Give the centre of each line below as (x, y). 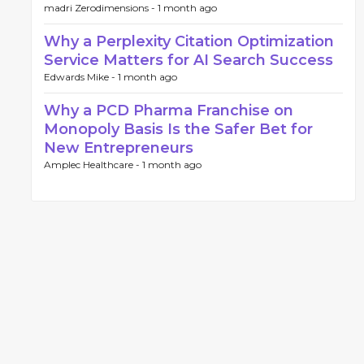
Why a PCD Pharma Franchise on (169, 110)
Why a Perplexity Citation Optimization (189, 41)
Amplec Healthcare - (93, 165)
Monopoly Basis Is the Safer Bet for (178, 129)
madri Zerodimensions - (101, 8)
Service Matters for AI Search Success (188, 60)
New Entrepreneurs (119, 148)
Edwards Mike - (81, 77)
